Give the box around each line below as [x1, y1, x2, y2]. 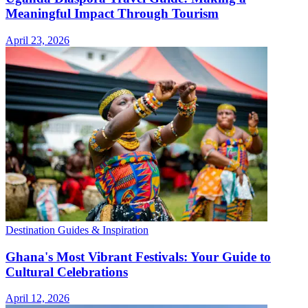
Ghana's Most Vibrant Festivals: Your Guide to [5, 249, 271, 264]
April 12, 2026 [5, 292, 69, 305]
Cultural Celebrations [5, 264, 128, 279]
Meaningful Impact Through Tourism [5, 6, 219, 21]
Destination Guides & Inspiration [5, 223, 148, 236]
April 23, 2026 [5, 34, 69, 46]
